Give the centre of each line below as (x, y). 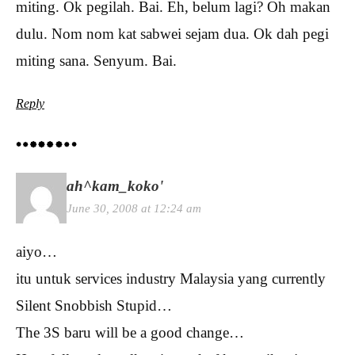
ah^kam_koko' (115, 185)
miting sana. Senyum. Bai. (96, 61)
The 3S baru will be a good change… (130, 332)
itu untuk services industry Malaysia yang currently (171, 278)
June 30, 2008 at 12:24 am (134, 208)
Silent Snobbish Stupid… (94, 305)
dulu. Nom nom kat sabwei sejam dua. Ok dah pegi (172, 34)
